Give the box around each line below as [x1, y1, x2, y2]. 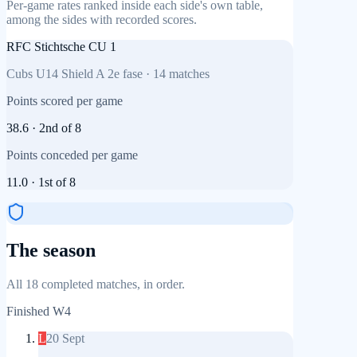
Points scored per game [6, 93, 123, 108]
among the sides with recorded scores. [6, 12, 197, 26]
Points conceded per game [6, 147, 138, 162]
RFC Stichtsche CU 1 [6, 39, 116, 53]
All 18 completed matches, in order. [6, 277, 185, 292]
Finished [6, 304, 53, 319]
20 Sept [46, 331, 84, 346]
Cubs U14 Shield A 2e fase [6, 66, 143, 80]
